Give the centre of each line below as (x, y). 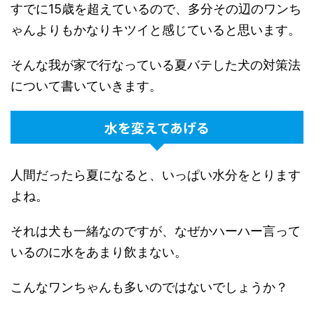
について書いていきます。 (86, 86)
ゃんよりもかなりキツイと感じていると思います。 (156, 29)
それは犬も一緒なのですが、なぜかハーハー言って (156, 231)
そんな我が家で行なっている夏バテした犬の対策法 (156, 64)
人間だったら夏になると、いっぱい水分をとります (156, 175)
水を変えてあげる (157, 127)
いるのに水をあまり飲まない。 (99, 252)
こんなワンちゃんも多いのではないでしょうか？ (149, 287)
